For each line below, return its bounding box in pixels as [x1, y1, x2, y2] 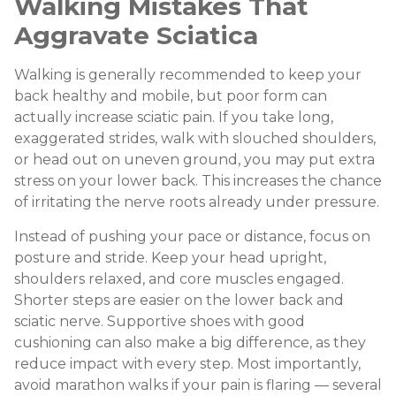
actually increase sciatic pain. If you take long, [14, 109, 333, 126]
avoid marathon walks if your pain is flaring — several [14, 376, 382, 393]
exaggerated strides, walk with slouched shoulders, [14, 130, 376, 148]
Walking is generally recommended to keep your [14, 66, 362, 84]
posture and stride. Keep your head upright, [14, 248, 326, 266]
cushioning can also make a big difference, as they [14, 333, 366, 351]
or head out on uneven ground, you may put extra [14, 151, 375, 169]
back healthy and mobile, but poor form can [14, 88, 327, 105]
